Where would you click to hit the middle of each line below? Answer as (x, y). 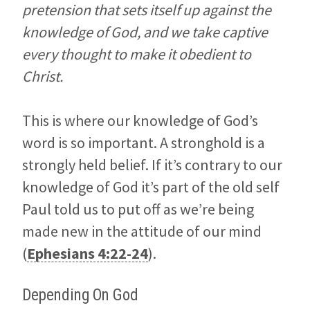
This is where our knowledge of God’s (140, 121)
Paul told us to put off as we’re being (138, 209)
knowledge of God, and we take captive (145, 32)
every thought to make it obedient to (137, 54)
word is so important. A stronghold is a (144, 143)
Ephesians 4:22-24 (88, 254)
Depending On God (80, 295)
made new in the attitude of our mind (142, 231)
